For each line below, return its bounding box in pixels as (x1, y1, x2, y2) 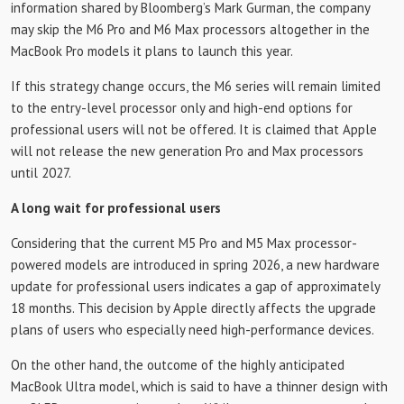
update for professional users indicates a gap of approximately (11, 278, 380, 295)
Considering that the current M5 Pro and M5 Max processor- (11, 234, 357, 252)
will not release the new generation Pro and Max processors (11, 142, 363, 160)
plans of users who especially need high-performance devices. (11, 321, 374, 338)
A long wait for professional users (11, 199, 221, 216)
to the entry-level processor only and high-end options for (11, 99, 353, 116)
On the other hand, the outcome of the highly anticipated (11, 356, 344, 373)
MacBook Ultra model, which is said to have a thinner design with (11, 378, 388, 395)
